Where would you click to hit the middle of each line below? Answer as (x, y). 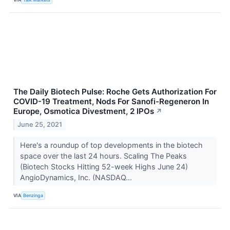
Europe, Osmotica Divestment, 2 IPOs (84, 111)
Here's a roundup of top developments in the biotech (111, 145)
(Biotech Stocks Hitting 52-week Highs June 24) (104, 166)
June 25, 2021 (40, 124)
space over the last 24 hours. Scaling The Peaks (103, 156)
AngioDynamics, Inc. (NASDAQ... (77, 177)
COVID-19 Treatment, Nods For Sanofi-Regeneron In (111, 101)
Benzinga (33, 196)
